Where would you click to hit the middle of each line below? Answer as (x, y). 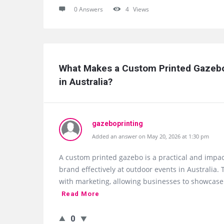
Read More (81, 194)
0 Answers (88, 9)
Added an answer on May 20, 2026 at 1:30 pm (150, 136)
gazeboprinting (117, 123)
